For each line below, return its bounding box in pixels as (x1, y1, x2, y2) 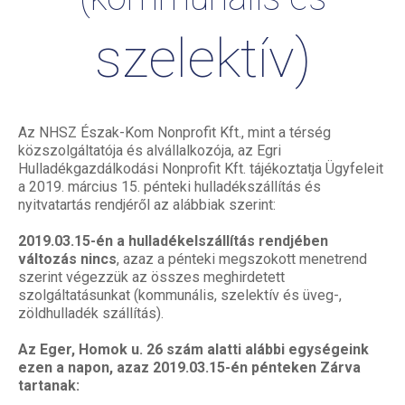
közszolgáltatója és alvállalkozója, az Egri (18, 142, 281, 159)
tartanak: (18, 377, 80, 394)
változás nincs (18, 250, 117, 268)
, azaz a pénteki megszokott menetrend (117, 250, 367, 268)
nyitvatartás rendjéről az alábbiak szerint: (18, 196, 276, 213)
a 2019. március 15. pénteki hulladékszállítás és (18, 178, 321, 195)
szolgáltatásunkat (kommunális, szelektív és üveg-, (18, 287, 342, 304)
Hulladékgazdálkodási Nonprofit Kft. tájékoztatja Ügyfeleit (18, 160, 383, 177)
